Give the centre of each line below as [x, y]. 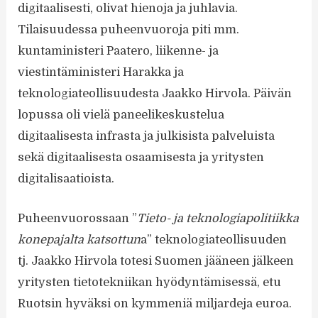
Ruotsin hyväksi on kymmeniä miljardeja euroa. [155, 303]
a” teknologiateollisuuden [214, 239]
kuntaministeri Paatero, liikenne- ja [119, 50]
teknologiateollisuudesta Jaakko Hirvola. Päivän [155, 93]
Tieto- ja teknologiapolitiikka [218, 218]
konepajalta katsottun [79, 239]
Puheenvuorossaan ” [78, 218]
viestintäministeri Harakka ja [101, 72]
